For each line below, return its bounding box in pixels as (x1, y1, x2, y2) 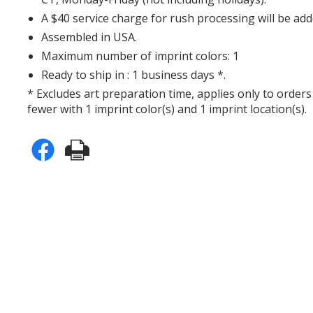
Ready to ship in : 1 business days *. (41, 66, 226, 82)
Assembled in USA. (41, 29, 138, 45)
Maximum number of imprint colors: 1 (41, 48, 240, 64)
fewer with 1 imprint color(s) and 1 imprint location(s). (27, 101, 307, 117)
